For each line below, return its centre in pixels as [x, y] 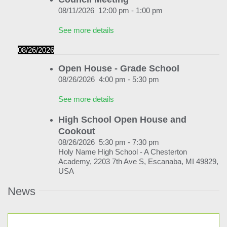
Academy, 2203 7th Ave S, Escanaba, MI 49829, [138, 162]
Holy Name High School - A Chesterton [122, 152]
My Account [50, 47]
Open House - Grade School [119, 69]
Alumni [42, 24]
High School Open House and [122, 120]
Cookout [77, 131]
